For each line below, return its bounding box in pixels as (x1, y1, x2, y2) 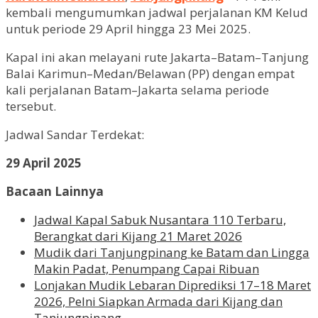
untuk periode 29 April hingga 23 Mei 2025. (6, 20, 251, 37)
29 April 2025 (6, 154, 82, 171)
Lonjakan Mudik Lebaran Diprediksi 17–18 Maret (34, 276, 311, 293)
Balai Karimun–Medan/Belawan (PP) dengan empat (6, 65, 295, 82)
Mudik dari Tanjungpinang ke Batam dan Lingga (34, 243, 309, 261)
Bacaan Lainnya (6, 182, 104, 199)
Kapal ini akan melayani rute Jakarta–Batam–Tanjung (6, 48, 309, 65)
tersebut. (6, 97, 56, 114)
